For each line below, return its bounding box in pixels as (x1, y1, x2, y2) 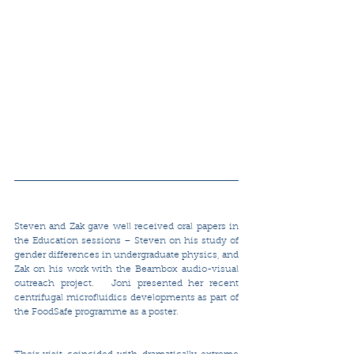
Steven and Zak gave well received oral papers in (14, 221, 239, 232)
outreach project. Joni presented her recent (14, 278, 239, 288)
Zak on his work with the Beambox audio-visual (14, 264, 239, 274)
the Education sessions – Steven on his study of (14, 235, 239, 246)
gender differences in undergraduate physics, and (14, 250, 239, 260)
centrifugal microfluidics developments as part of (14, 292, 239, 303)
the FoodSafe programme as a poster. (14, 307, 179, 317)
